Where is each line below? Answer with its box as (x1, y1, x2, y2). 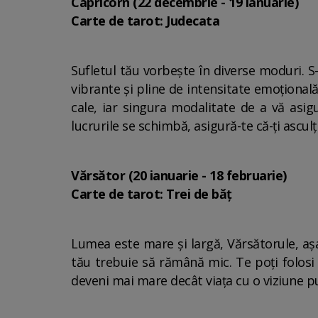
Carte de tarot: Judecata (71, 12, 219, 29)
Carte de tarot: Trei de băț (71, 185, 232, 202)
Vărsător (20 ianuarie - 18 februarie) (71, 167, 287, 184)
